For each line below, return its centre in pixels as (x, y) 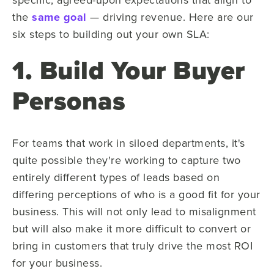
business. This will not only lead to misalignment (134, 211)
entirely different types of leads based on (116, 177)
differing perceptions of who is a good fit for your (136, 194)
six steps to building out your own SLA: (111, 34)
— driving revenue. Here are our (170, 17)
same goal (59, 17)
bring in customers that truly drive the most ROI (132, 245)
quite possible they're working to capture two (127, 160)
